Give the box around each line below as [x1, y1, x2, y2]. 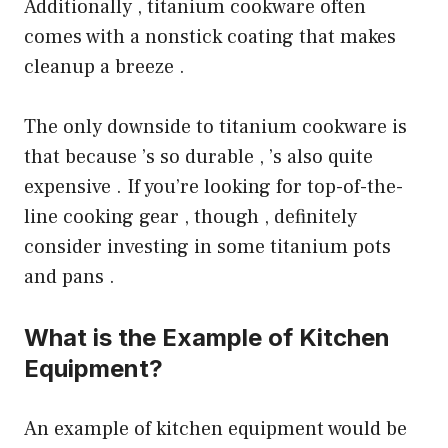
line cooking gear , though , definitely [24, 204, 357, 231]
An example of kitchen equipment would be [24, 416, 407, 443]
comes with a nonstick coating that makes [24, 24, 396, 51]
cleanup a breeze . [24, 54, 185, 81]
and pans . [24, 264, 115, 291]
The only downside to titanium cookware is [24, 114, 407, 141]
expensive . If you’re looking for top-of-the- [24, 174, 403, 201]
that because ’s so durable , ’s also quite [24, 144, 373, 171]
